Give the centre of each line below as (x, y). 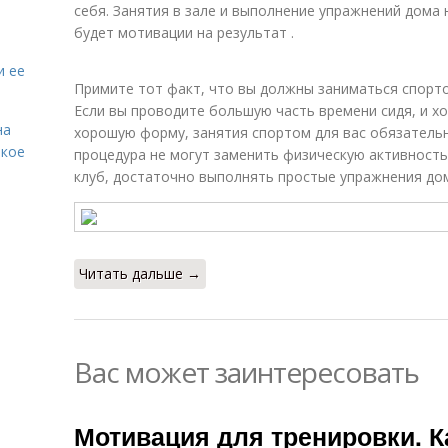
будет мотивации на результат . (184, 32)
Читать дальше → (140, 273)
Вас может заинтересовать (246, 372)
